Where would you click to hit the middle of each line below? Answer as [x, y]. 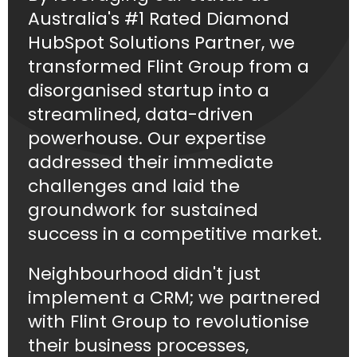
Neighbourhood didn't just [144, 274]
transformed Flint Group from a [169, 67]
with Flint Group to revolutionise [169, 322]
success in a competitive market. [175, 234]
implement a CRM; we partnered [174, 298]
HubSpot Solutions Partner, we [161, 43]
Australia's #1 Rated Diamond [159, 19]
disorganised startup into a [149, 91]
